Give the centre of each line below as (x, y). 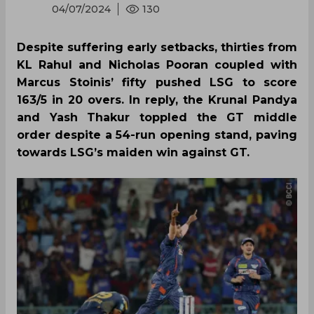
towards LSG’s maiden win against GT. (135, 152)
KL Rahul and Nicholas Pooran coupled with (157, 65)
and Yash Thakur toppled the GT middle (157, 117)
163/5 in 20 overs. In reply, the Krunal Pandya (157, 100)
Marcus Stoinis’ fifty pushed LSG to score (157, 82)
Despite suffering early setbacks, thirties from (157, 47)
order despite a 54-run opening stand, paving (157, 135)
